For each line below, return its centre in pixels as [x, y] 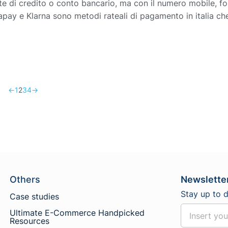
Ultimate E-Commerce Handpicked [77, 213]
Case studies [34, 197]
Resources [29, 221]
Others [25, 180]
